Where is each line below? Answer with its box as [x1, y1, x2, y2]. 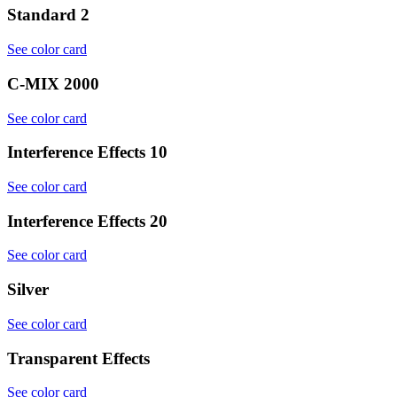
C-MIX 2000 [7, 74, 99, 93]
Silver [7, 280, 49, 300]
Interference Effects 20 [7, 211, 167, 230]
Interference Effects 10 [7, 143, 167, 162]
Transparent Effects [7, 348, 150, 368]
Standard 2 [7, 5, 90, 25]
